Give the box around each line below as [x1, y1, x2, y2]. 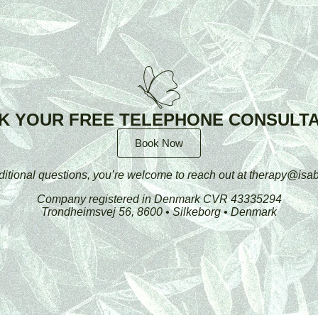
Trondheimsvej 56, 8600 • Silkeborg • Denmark [41, 206, 277, 218]
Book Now [135, 137, 183, 149]
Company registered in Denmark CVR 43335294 [36, 193, 282, 205]
